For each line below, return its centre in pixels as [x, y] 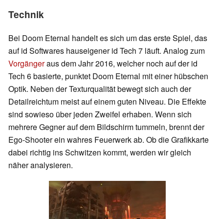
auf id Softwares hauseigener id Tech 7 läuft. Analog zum [107, 50]
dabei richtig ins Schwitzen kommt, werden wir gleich [100, 152]
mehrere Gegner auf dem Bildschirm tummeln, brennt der [106, 127]
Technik [26, 14]
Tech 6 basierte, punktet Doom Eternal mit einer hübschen [108, 76]
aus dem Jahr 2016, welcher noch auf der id [121, 63]
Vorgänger [26, 63]
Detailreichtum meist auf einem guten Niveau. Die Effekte [107, 101]
